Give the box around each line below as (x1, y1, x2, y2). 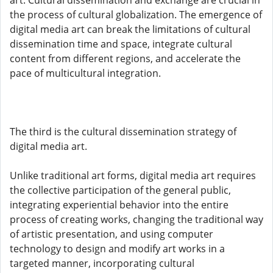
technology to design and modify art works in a (10, 242, 225, 255)
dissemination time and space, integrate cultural (10, 37, 232, 51)
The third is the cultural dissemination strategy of (10, 125, 236, 138)
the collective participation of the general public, (10, 183, 231, 197)
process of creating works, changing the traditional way (10, 213, 263, 226)
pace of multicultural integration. (10, 66, 161, 80)
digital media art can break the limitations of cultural (10, 23, 250, 36)
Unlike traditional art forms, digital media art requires (10, 169, 256, 182)
